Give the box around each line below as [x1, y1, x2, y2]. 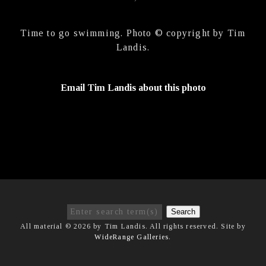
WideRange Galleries [94, 233, 169, 241]
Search [171, 207, 196, 216]
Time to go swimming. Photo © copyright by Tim [20, 28, 246, 38]
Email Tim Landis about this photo [60, 83, 206, 93]
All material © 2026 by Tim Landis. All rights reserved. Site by [20, 222, 246, 230]
